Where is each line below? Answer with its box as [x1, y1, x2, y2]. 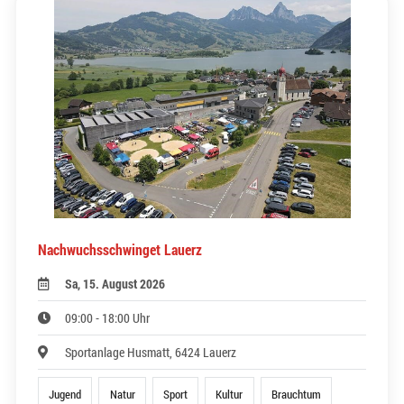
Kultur [216, 386, 243, 401]
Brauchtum [271, 386, 321, 401]
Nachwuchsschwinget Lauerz [38, 240, 202, 260]
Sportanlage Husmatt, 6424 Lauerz [65, 344, 237, 362]
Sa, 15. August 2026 [65, 275, 166, 293]
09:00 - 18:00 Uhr [65, 309, 151, 327]
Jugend [49, 386, 82, 401]
